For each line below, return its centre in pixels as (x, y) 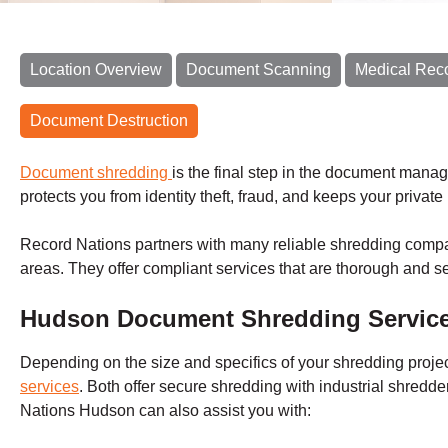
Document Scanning (258, 69)
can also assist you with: (223, 410)
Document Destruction (109, 120)
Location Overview (96, 69)
